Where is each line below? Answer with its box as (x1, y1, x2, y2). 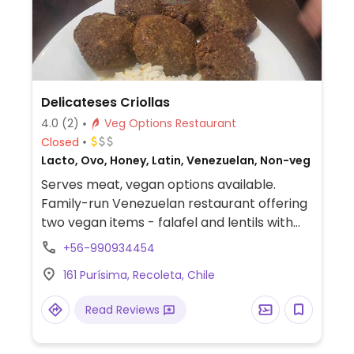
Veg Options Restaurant (175, 115, 236, 131)
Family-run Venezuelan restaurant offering (40, 194, 307, 213)
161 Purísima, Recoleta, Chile (62, 267, 215, 283)
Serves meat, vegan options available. (40, 175, 276, 194)
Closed (40, 134, 79, 150)
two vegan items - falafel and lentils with (40, 213, 293, 232)
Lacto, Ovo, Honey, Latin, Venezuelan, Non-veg (40, 153, 311, 168)
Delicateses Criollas (40, 93, 170, 111)
